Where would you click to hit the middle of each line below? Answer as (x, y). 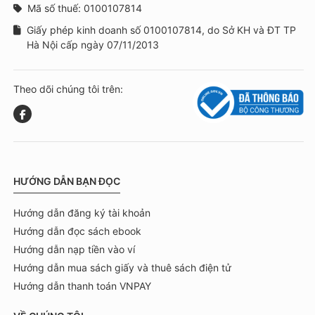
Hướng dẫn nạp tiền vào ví (74, 249)
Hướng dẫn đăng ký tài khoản (82, 212)
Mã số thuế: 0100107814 (85, 8)
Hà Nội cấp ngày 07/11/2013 (93, 44)
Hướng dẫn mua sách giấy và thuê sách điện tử (122, 267)
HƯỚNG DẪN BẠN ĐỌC (67, 181)
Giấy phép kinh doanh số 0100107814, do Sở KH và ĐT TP (161, 30)
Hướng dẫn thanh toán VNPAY (82, 285)
